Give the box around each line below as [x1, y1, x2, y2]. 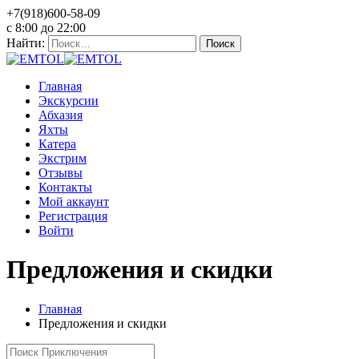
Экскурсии [38, 94, 99, 107]
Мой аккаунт [38, 195, 109, 208]
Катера [38, 137, 76, 151]
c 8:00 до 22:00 [6, 21, 86, 34]
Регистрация [38, 209, 107, 223]
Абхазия [38, 108, 83, 122]
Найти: [6, 36, 45, 50]
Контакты [38, 180, 92, 194]
